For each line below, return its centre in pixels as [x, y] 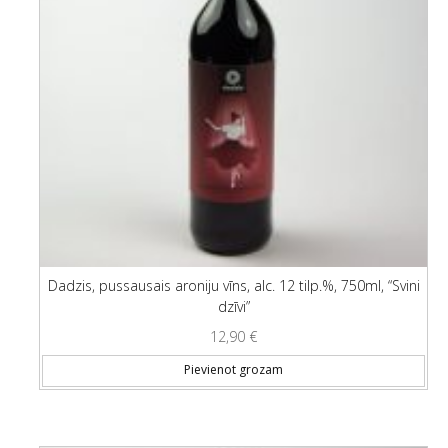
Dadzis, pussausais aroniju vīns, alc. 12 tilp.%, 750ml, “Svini [233, 285]
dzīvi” [233, 306]
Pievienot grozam [233, 370]
